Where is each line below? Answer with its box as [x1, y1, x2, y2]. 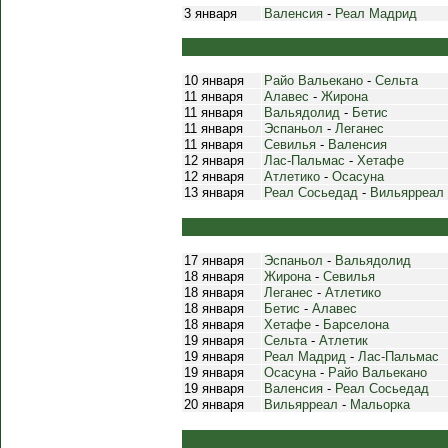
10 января [184, 73, 244, 88]
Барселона [323, 317, 389, 332]
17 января [184, 253, 244, 268]
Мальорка [350, 397, 410, 412]
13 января [184, 185, 244, 200]
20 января [184, 397, 244, 412]
